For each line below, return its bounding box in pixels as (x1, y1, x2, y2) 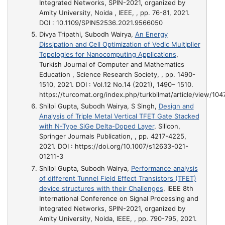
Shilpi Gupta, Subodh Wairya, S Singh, (39, 102, 159, 110)
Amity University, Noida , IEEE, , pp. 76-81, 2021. (39, 8, 190, 17)
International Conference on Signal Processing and (39, 194, 198, 202)
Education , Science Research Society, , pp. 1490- (39, 70, 195, 78)
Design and (158, 102, 194, 110)
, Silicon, (154, 122, 180, 131)
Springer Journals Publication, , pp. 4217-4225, (39, 132, 186, 141)
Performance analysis (131, 164, 198, 172)
